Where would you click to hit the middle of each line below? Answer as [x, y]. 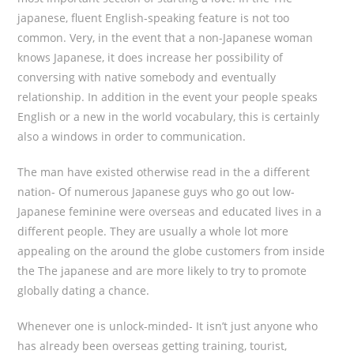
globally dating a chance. [84, 290]
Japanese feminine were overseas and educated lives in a [170, 211]
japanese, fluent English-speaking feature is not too [154, 18]
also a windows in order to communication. [132, 136]
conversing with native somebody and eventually [147, 77]
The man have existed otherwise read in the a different [164, 172]
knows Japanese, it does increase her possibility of [151, 57]
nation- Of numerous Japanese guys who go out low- [156, 192]
